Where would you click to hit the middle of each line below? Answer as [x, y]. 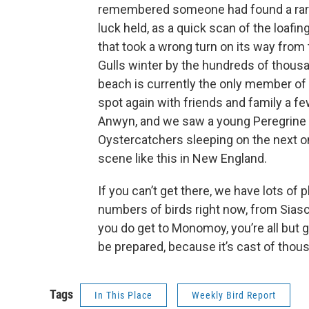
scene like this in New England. [182, 159]
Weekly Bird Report [234, 296]
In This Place [123, 296]
